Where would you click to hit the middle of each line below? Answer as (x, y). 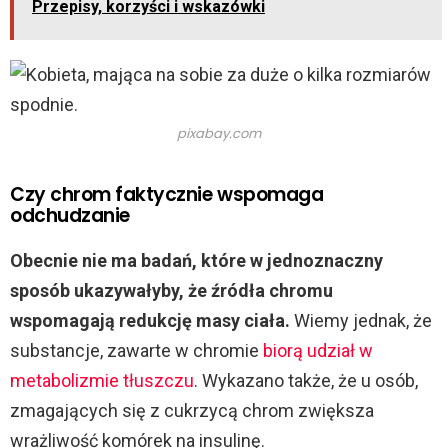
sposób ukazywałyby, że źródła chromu (171, 291)
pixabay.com (219, 134)
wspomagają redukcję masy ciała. (152, 321)
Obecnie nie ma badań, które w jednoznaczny (196, 261)
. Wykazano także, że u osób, (306, 381)
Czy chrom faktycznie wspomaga (167, 195)
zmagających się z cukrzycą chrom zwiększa (192, 411)
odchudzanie (70, 216)
